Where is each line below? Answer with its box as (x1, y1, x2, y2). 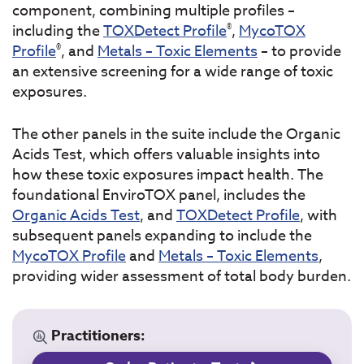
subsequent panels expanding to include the (12, 225, 312, 248)
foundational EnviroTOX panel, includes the (12, 184, 305, 207)
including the (12, 20, 103, 43)
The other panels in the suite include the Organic (12, 123, 340, 146)
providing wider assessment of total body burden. (12, 266, 351, 288)
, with (300, 205, 337, 227)
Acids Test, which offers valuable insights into (12, 144, 320, 167)
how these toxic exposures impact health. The (12, 164, 323, 187)
